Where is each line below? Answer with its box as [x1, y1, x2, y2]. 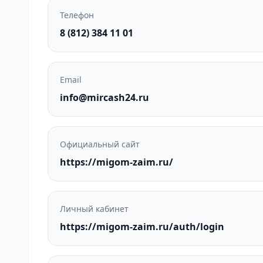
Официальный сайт [60, 139, 140, 150]
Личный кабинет [60, 203, 129, 214]
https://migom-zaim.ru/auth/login [60, 220, 224, 233]
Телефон [60, 9, 94, 21]
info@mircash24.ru [60, 91, 149, 104]
